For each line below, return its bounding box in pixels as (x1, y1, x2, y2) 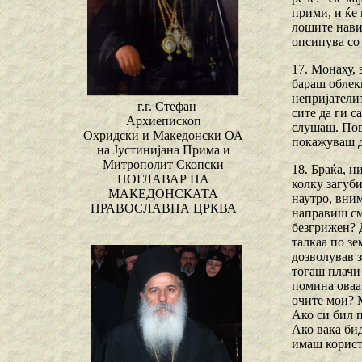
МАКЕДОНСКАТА (108, 187, 218, 201)
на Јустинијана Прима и (96, 143, 230, 158)
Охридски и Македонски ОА (83, 128, 243, 143)
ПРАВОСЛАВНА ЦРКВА (90, 201, 237, 216)
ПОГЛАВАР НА (117, 172, 209, 187)
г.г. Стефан (137, 99, 196, 114)
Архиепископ (125, 114, 201, 128)
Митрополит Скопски (103, 158, 224, 172)
